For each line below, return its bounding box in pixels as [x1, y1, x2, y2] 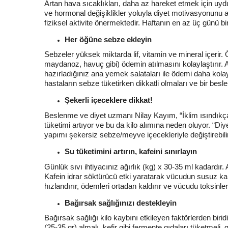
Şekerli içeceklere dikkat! [65, 96, 153, 105]
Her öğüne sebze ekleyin [65, 35, 152, 44]
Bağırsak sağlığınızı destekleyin [65, 198, 177, 207]
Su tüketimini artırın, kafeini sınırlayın [65, 147, 197, 156]
